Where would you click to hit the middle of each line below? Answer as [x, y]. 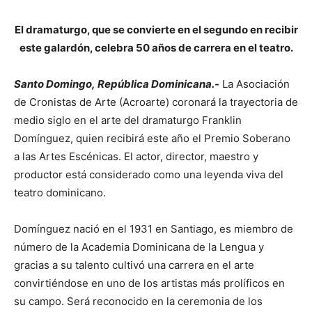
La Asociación [255, 84]
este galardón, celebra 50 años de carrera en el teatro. [156, 48]
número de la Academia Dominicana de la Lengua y [139, 247]
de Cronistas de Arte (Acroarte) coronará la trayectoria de [156, 102]
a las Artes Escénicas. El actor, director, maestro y [136, 156]
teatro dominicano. [60, 193]
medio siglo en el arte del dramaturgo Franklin [128, 120]
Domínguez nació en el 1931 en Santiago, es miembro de [154, 229]
